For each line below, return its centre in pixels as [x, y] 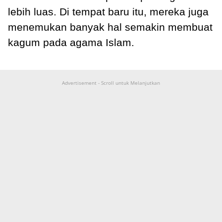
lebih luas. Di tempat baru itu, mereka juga [108, 11]
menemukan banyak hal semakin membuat [110, 27]
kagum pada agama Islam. [71, 42]
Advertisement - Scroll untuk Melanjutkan [111, 83]
